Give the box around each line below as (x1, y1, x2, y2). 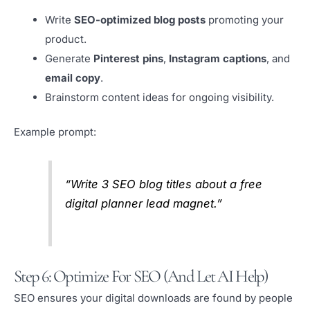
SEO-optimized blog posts (74, 12, 206, 26)
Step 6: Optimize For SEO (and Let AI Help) (14, 265, 268, 286)
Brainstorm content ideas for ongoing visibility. (45, 90, 274, 104)
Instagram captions (169, 51, 266, 65)
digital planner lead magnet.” (65, 196, 223, 210)
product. (45, 32, 86, 46)
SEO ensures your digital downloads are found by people (14, 291, 293, 304)
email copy (45, 71, 100, 84)
